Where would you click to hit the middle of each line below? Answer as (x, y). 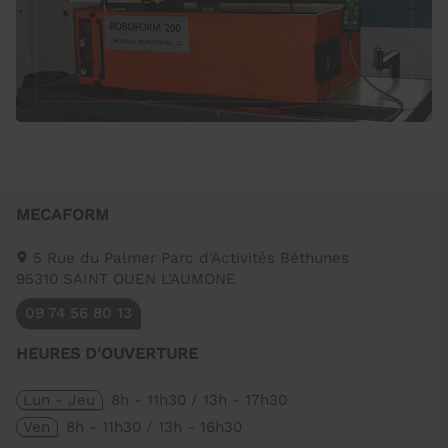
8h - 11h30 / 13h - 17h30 (198, 399)
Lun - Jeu (59, 399)
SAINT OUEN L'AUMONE (149, 279)
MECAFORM (62, 214)
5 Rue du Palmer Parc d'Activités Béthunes (189, 258)
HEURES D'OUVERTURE (107, 353)
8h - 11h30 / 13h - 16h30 (153, 426)
